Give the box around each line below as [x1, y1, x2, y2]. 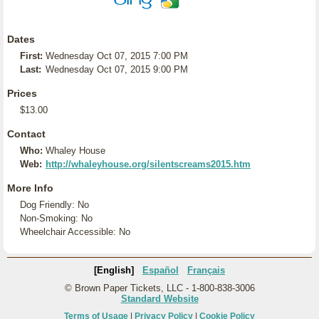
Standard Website [120, 293, 199, 304]
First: [20, 51, 43, 61]
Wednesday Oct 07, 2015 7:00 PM [46, 51, 188, 61]
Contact [7, 128, 46, 140]
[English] [94, 265, 134, 276]
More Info [7, 182, 53, 194]
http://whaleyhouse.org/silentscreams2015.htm [46, 159, 251, 169]
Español [142, 265, 179, 276]
